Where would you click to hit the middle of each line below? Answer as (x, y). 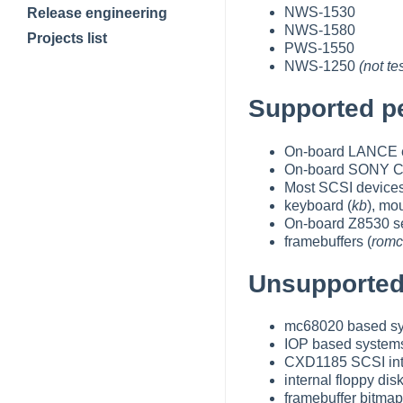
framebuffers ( (328, 241)
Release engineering (97, 13)
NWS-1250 (322, 67)
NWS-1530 (320, 13)
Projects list (67, 38)
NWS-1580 (320, 31)
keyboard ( (318, 205)
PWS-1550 (319, 49)
